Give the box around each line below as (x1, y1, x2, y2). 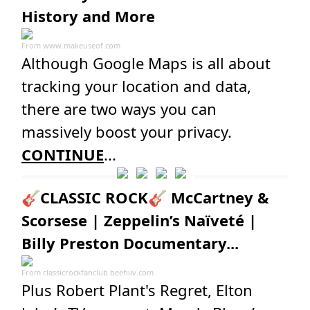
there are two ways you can (21, 98, 217, 119)
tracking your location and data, (21, 75, 251, 96)
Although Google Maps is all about (21, 53, 271, 73)
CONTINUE (21, 144, 104, 165)
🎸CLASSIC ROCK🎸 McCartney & (21, 187, 269, 208)
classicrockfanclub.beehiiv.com (43, 267, 154, 277)
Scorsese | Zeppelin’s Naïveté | (21, 210, 257, 230)
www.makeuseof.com (43, 40, 120, 51)
